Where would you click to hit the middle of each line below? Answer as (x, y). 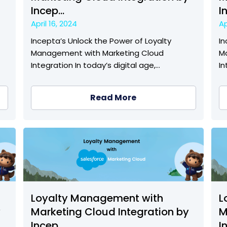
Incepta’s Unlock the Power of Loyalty (101, 41)
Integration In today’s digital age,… (95, 65)
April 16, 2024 (54, 24)
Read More (113, 98)
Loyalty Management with (97, 198)
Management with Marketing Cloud (97, 53)
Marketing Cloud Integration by (110, 212)
